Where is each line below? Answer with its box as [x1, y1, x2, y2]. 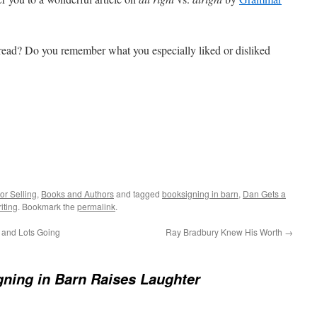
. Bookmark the [18, 200, 77, 212]
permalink [77, 200, 115, 212]
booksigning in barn [162, 187, 238, 200]
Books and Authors [41, 187, 114, 200]
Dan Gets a [243, 187, 286, 200]
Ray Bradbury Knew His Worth [166, 225, 284, 238]
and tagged [114, 187, 162, 200]
